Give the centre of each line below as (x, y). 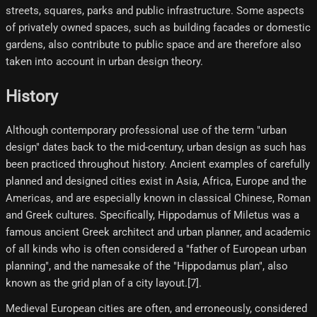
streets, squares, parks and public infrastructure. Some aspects (155, 11)
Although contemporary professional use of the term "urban (146, 131)
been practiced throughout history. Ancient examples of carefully (158, 165)
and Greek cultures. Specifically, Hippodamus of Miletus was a (152, 215)
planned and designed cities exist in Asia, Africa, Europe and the (156, 181)
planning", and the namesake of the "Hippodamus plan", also (147, 266)
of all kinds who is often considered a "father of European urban (156, 249)
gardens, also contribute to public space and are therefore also (154, 45)
